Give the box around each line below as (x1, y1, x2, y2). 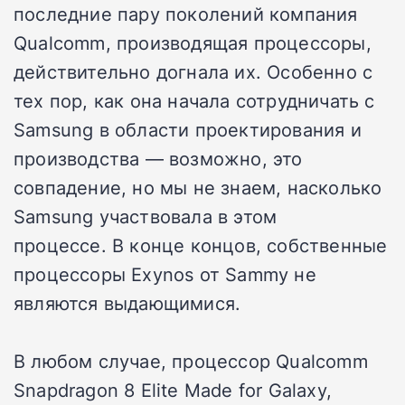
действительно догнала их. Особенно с (14, 58, 373, 84)
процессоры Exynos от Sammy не (14, 260, 316, 287)
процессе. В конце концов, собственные (14, 231, 388, 258)
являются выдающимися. (14, 289, 241, 316)
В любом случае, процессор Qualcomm (14, 347, 368, 373)
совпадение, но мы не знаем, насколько (14, 174, 382, 200)
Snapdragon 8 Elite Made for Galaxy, (14, 376, 333, 402)
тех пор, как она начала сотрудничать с (14, 87, 375, 113)
